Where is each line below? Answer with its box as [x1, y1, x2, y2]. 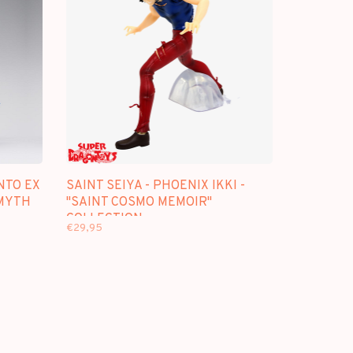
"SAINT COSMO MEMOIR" [65, 194, 212, 210]
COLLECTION [65, 210, 143, 227]
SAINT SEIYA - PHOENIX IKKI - [65, 177, 245, 194]
